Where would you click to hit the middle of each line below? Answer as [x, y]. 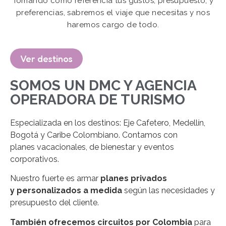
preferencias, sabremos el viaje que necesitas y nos [113, 13]
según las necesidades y [168, 191]
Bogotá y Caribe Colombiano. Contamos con [94, 135]
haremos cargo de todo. [113, 25]
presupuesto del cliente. [54, 203]
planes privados [134, 179]
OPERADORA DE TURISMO [98, 99]
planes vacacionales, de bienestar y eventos [92, 147]
